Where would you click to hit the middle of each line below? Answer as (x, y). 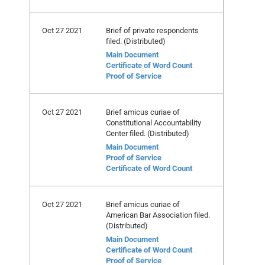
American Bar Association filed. (158, 215)
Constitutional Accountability (153, 122)
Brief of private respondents (152, 30)
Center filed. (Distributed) (148, 133)
